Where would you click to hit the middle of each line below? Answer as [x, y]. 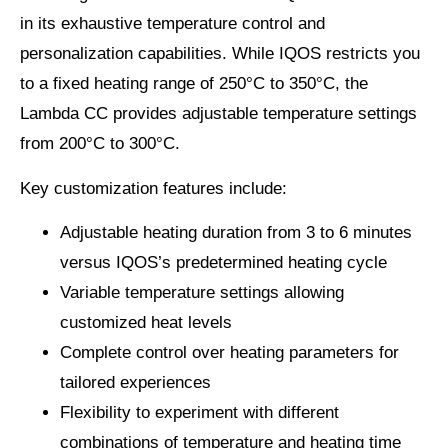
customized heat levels [146, 323]
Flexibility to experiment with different [199, 413]
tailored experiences [135, 383]
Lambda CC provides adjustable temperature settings [218, 114]
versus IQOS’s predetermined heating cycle [223, 263]
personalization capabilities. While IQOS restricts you [220, 54]
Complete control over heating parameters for [229, 353]
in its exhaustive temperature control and [172, 24]
